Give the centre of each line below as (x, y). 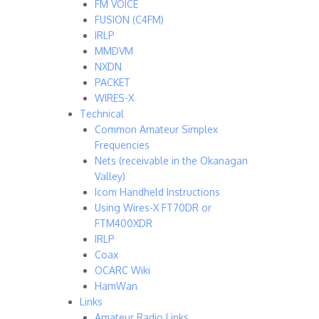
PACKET (113, 82)
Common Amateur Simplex (156, 129)
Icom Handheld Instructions (157, 192)
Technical (102, 114)
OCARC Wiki (122, 270)
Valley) (110, 176)
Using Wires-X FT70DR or (153, 208)
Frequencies (122, 145)
